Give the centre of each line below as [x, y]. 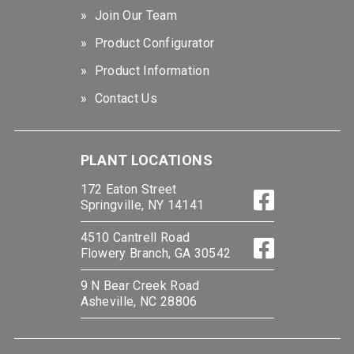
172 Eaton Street [128, 190]
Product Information [152, 71]
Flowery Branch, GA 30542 [156, 254]
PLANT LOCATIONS [146, 160]
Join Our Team [136, 16]
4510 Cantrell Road [135, 238]
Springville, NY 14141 [142, 205]
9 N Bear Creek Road [140, 286]
